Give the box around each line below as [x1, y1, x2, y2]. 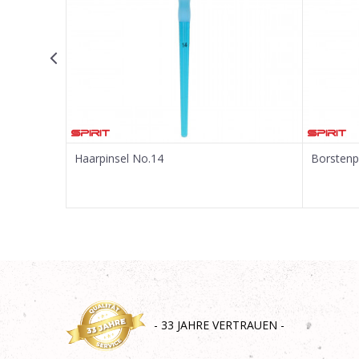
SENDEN [126, 111, 175, 127]
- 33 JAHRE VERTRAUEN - [154, 317, 284, 333]
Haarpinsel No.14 [75, 151, 163, 166]
